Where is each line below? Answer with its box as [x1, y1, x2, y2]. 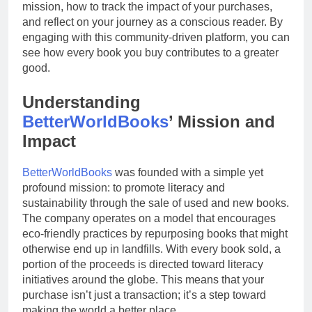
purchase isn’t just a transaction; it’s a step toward [22, 288, 266, 301]
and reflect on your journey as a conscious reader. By [22, 15, 283, 28]
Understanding [22, 92, 141, 111]
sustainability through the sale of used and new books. [22, 196, 289, 209]
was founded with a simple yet [112, 166, 263, 178]
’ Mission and [169, 111, 275, 131]
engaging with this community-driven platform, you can [22, 31, 290, 43]
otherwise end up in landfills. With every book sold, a [22, 242, 281, 255]
